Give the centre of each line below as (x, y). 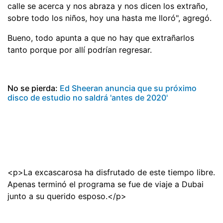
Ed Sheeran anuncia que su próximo (127, 88)
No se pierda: (33, 88)
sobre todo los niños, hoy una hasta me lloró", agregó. (110, 18)
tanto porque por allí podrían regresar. (80, 50)
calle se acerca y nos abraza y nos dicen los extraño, (108, 6)
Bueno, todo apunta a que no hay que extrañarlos (101, 38)
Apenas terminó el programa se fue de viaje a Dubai (106, 184)
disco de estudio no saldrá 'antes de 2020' (88, 98)
